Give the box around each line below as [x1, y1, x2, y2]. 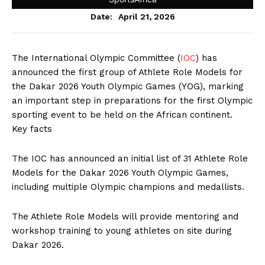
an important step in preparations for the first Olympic [12, 95, 253, 106]
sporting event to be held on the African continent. [12, 109, 232, 120]
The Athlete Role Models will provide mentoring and [12, 211, 238, 222]
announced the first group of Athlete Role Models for [12, 67, 243, 77]
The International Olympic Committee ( [12, 53, 180, 63]
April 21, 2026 [118, 11, 175, 21]
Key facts [12, 124, 52, 134]
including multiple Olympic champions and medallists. [12, 182, 244, 192]
